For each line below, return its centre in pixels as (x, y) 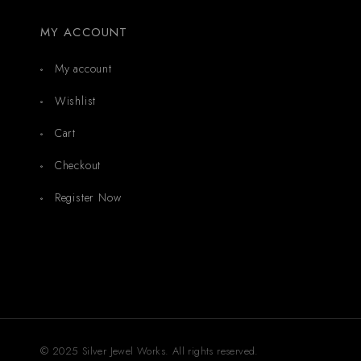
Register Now (88, 198)
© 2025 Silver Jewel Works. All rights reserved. (149, 351)
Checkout (78, 166)
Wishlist (75, 101)
